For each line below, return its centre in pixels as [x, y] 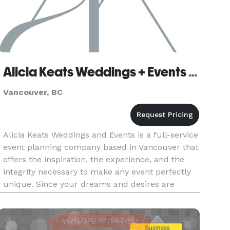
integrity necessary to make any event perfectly [97, 172]
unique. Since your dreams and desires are [89, 184]
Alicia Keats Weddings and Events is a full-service [101, 135]
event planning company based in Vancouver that [101, 147]
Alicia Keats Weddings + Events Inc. [193, 72]
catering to [25, 209]
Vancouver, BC [33, 92]
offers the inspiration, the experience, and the [94, 159]
